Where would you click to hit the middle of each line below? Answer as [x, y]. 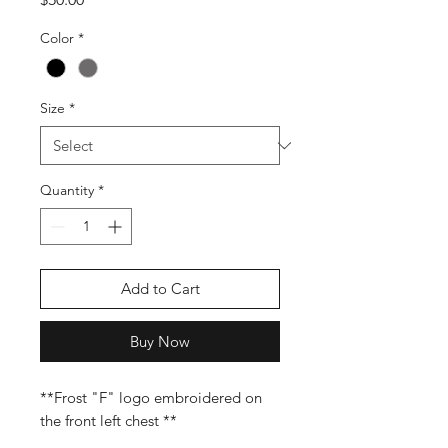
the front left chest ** [108, 421]
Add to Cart [160, 289]
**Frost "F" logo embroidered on [151, 398]
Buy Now [160, 342]
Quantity [67, 190]
